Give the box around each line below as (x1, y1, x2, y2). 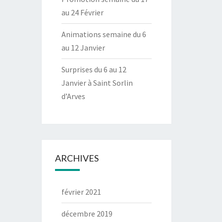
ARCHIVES (55, 153, 99, 164)
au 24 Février (61, 7, 104, 17)
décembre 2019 (61, 209, 112, 219)
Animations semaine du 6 (61, 29, 146, 39)
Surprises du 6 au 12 (61, 64, 126, 74)
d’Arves (61, 91, 85, 101)
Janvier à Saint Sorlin (61, 78, 133, 88)
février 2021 (61, 187, 101, 197)
